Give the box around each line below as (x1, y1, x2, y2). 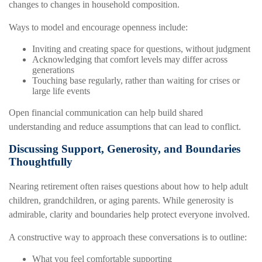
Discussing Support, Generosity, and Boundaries (9, 142, 240, 155)
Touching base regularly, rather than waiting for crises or (32, 75, 240, 85)
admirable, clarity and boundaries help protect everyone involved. (9, 209, 250, 219)
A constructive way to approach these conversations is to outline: (9, 232, 247, 242)
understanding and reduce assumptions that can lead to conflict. (9, 121, 241, 132)
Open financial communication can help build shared (9, 107, 203, 118)
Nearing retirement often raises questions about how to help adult (9, 181, 248, 191)
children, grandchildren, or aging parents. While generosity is (9, 195, 233, 205)
